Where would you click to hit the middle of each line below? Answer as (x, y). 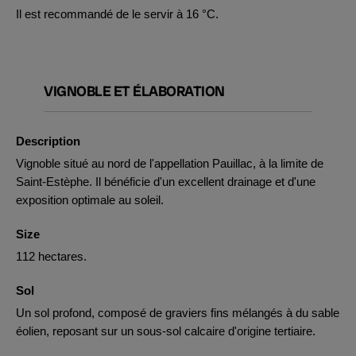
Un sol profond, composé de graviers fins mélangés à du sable (178, 313)
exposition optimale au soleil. (90, 200)
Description (48, 141)
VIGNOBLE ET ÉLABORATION (134, 91)
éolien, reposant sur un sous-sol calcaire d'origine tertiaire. (166, 331)
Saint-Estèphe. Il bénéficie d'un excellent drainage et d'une (166, 182)
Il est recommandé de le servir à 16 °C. (117, 14)
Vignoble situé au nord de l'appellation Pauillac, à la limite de (170, 163)
